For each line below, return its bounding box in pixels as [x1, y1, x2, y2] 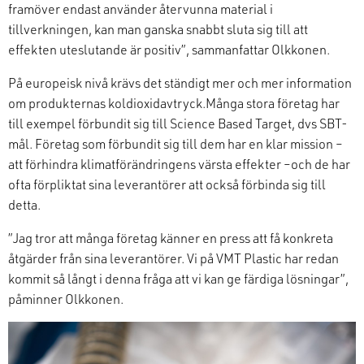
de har [314, 154, 350, 172]
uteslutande [59, 40, 130, 58]
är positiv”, [130, 40, 192, 58]
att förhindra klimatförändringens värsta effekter [8, 154, 281, 172]
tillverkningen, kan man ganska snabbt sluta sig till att [8, 19, 308, 37]
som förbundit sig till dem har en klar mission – [82, 134, 343, 152]
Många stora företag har [206, 93, 340, 111]
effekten [8, 40, 59, 58]
